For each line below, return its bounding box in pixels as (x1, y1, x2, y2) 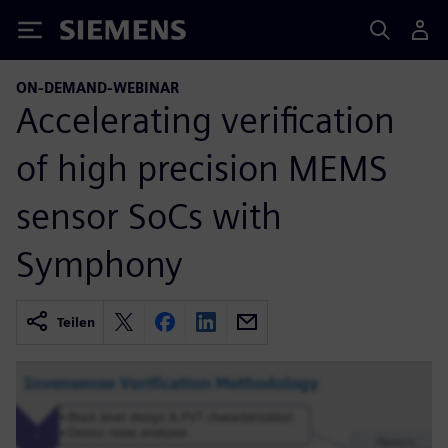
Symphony (16, 241, 183, 286)
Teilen (57, 314, 95, 330)
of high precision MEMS (16, 145, 388, 190)
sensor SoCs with (16, 193, 282, 238)
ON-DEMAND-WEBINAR (16, 79, 179, 96)
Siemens (60, 23, 126, 44)
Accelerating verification (16, 97, 395, 142)
